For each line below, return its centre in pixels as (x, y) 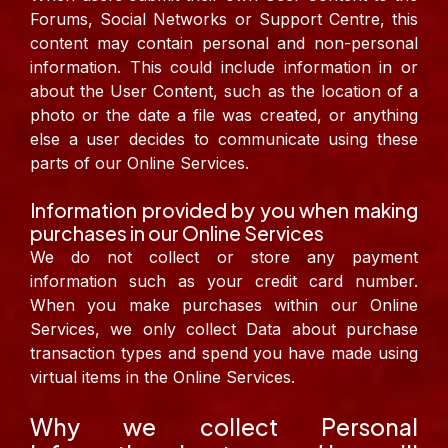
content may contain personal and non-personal (224, 43)
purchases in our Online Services (177, 233)
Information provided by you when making (224, 210)
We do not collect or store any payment (224, 257)
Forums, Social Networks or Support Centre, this (224, 19)
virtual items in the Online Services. (162, 377)
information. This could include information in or (224, 67)
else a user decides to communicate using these (224, 139)
